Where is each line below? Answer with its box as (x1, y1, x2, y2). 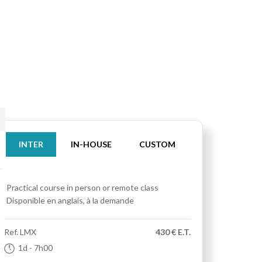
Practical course (6, 182, 65, 192)
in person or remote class (66, 182, 158, 192)
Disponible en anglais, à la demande (6, 195, 134, 205)
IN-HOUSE (71, 139, 112, 149)
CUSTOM (139, 139, 176, 149)
